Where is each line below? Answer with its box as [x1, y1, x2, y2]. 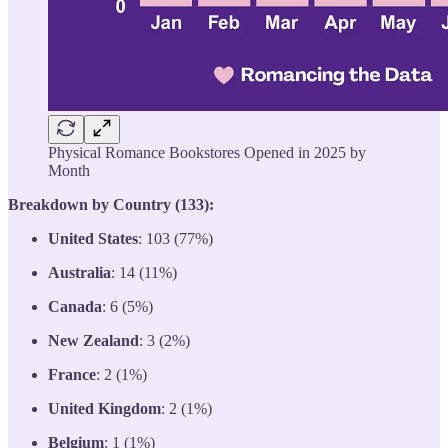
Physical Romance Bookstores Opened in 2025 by [48, 144, 366, 161]
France [48, 366, 96, 383]
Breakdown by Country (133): [8, 196, 214, 213]
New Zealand [48, 332, 139, 349]
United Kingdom [48, 400, 161, 417]
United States [48, 230, 138, 247]
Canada [48, 298, 102, 315]
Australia [48, 264, 111, 281]
